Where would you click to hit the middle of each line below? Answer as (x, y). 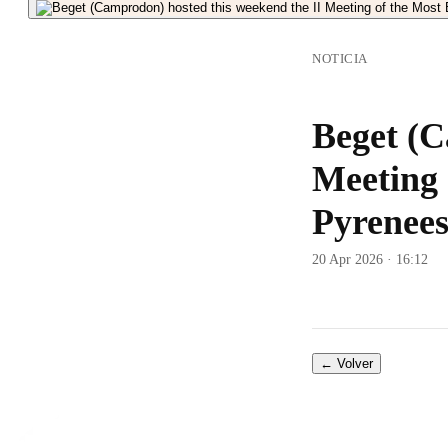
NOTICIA (340, 58)
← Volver (346, 363)
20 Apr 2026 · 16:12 (370, 259)
